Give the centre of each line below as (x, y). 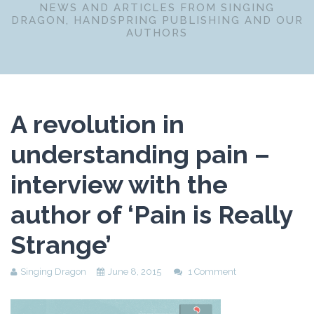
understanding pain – (140, 154)
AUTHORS (157, 33)
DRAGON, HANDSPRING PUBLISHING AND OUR (157, 20)
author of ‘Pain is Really (151, 214)
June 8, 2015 (135, 272)
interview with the (119, 184)
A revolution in (97, 124)
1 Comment (212, 272)
